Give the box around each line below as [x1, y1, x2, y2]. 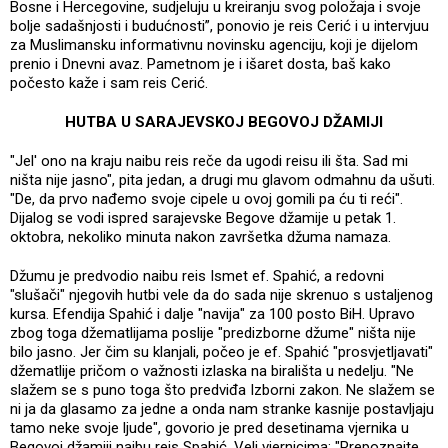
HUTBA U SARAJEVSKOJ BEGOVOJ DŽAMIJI [65, 112, 383, 131]
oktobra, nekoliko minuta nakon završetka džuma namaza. [10, 227, 391, 246]
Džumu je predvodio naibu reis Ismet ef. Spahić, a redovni [10, 266, 384, 285]
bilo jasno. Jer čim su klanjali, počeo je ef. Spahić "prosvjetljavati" [10, 342, 433, 361]
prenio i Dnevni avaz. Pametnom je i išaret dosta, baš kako [10, 54, 391, 73]
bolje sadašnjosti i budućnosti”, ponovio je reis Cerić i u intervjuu [10, 16, 429, 35]
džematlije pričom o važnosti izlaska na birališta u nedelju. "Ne [10, 361, 414, 380]
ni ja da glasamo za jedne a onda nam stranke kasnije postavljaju [10, 399, 434, 418]
